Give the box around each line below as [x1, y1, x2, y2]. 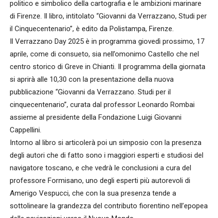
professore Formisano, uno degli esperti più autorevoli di [10, 176, 190, 185]
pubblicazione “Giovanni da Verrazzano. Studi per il [10, 88, 171, 96]
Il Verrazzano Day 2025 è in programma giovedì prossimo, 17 [10, 37, 204, 46]
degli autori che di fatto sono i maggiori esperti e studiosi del [10, 151, 203, 160]
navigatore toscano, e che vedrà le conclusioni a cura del [10, 163, 191, 172]
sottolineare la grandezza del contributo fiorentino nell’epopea [10, 201, 208, 210]
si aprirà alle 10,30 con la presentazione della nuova [10, 75, 174, 84]
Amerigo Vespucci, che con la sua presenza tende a [10, 189, 176, 198]
